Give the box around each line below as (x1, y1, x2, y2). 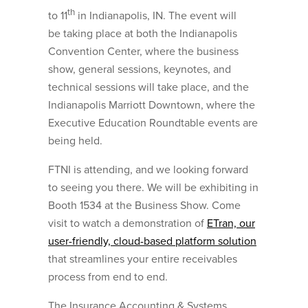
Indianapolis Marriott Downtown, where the (48, 98, 255, 113)
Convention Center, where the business (48, 45, 239, 59)
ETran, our (207, 217, 255, 231)
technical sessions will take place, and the (48, 80, 249, 95)
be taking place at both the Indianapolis (48, 27, 237, 41)
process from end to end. (48, 270, 168, 285)
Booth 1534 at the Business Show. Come (48, 199, 241, 213)
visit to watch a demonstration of (48, 217, 207, 231)
